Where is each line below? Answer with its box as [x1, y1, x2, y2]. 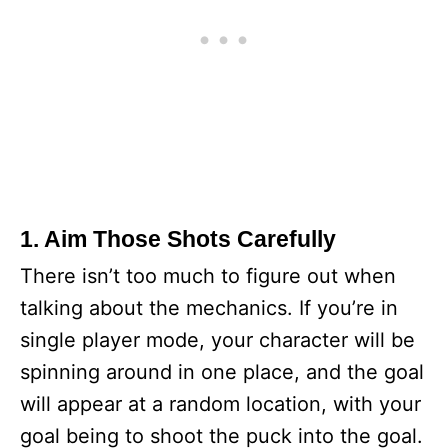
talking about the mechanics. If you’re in [20, 296, 398, 320]
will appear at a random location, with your [20, 392, 421, 416]
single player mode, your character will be [20, 328, 415, 352]
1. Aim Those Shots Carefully [20, 226, 336, 252]
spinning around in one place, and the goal [20, 360, 424, 384]
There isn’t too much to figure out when [20, 264, 396, 288]
